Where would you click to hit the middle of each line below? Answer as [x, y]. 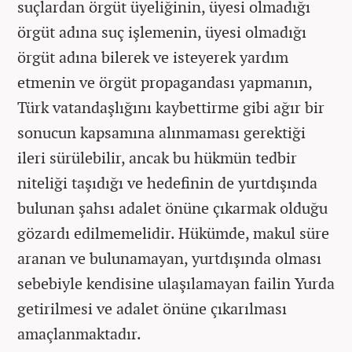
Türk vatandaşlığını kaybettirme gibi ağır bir [171, 107]
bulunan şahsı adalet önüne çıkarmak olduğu [172, 208]
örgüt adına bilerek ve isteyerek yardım [153, 57]
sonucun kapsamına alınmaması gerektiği [161, 132]
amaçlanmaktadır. [79, 334]
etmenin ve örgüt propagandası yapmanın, [165, 82]
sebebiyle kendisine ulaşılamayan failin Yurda [176, 283]
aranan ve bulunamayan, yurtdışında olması [169, 258]
